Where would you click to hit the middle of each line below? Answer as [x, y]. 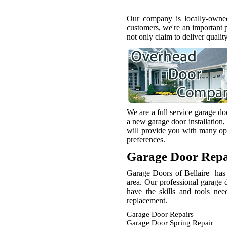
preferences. [146, 140]
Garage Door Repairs [160, 214]
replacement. [147, 200]
